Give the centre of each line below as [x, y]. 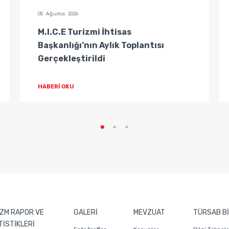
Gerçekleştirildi [72, 59]
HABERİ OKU [56, 87]
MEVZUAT [149, 213]
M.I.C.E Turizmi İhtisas [85, 32]
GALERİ [85, 213]
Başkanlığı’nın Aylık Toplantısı [101, 45]
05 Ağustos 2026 [58, 14]
